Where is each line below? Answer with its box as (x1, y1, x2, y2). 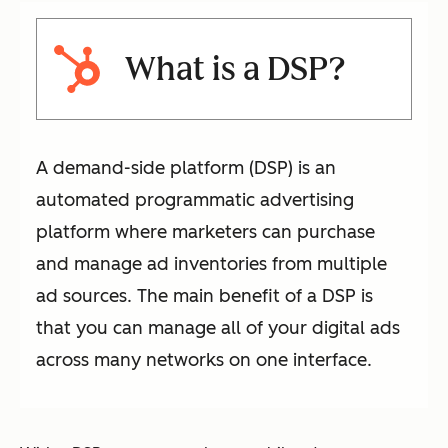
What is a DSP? (125, 50, 346, 89)
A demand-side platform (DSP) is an (36, 157, 336, 180)
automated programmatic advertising (36, 189, 354, 212)
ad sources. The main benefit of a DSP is (36, 285, 373, 308)
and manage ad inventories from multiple (36, 253, 387, 276)
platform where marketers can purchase (36, 221, 375, 244)
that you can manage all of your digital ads (36, 317, 400, 340)
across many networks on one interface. (36, 349, 372, 372)
